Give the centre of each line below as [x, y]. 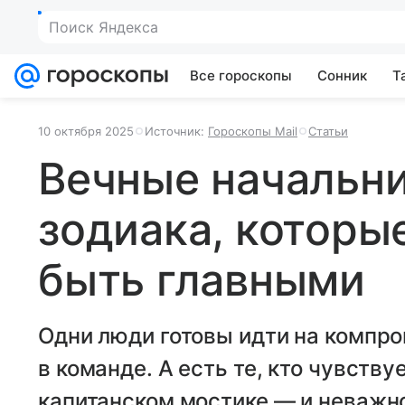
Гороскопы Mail [253, 131]
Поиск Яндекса [104, 27]
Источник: [176, 131]
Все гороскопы [241, 75]
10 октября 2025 [86, 131]
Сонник [342, 75]
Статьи [328, 131]
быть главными [202, 280]
